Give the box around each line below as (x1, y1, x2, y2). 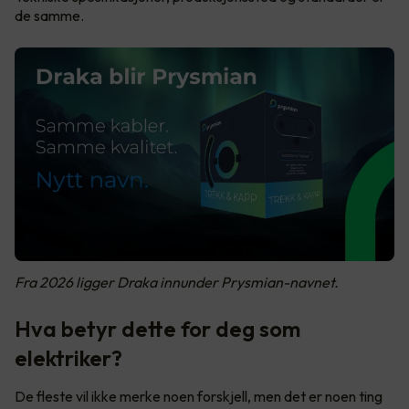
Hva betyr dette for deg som (15, 315, 300, 342)
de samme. (15, 6, 84, 25)
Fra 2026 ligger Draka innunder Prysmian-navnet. (15, 273, 339, 291)
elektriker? (15, 344, 122, 372)
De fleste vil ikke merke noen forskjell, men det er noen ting (15, 387, 383, 405)
